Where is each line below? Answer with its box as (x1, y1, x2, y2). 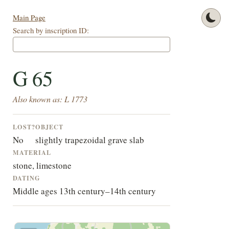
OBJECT (35, 122, 63, 132)
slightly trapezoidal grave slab (35, 134, 144, 146)
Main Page (12, 12, 45, 23)
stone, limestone (12, 159, 72, 172)
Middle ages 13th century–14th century (12, 185, 156, 197)
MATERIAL (12, 148, 51, 157)
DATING (12, 173, 40, 183)
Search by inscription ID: (12, 25, 89, 36)
